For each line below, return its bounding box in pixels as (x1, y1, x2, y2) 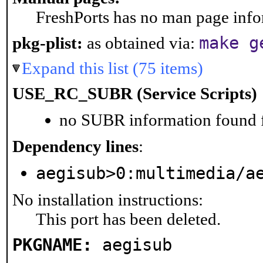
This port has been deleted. (36, 210, 221, 228)
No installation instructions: (12, 190, 203, 209)
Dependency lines (12, 137, 139, 156)
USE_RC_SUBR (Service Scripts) (12, 84, 257, 103)
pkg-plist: (12, 33, 83, 52)
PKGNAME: (12, 235, 92, 255)
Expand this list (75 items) (22, 59, 203, 77)
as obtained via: (83, 33, 199, 52)
